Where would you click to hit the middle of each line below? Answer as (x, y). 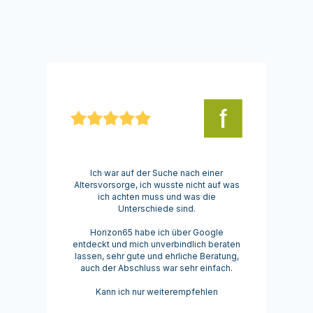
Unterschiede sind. (156, 209)
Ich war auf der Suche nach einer (156, 173)
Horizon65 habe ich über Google (156, 233)
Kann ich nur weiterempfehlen (156, 292)
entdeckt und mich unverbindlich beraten (156, 245)
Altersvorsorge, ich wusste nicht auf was (156, 185)
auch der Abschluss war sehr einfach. (156, 268)
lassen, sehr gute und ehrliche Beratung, (156, 256)
